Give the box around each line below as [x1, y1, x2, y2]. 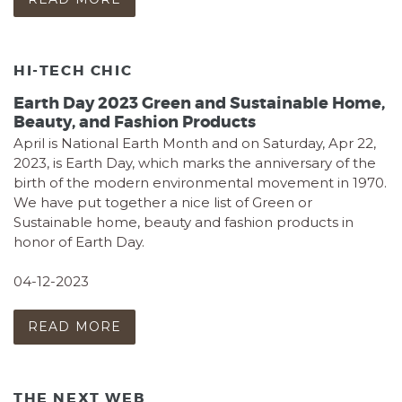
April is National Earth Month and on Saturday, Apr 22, [13, 135, 376, 153]
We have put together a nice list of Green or [13, 194, 312, 212]
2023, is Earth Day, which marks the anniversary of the [13, 154, 376, 172]
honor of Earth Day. [13, 233, 144, 251]
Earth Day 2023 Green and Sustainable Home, [13, 92, 385, 115]
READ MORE [28, 318, 122, 335]
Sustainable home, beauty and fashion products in [13, 214, 354, 232]
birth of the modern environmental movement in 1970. [13, 174, 387, 192]
